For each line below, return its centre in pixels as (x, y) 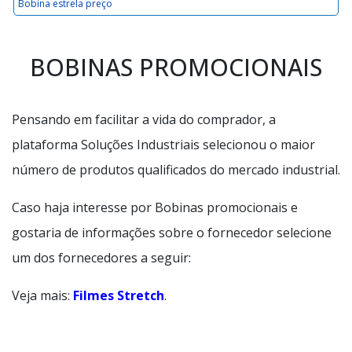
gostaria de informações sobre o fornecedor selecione (172, 233)
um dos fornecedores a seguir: (101, 258)
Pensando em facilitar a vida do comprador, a (144, 119)
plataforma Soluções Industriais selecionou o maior (163, 145)
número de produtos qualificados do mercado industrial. (176, 170)
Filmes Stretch (119, 295)
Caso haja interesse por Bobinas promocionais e (155, 207)
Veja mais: (42, 295)
